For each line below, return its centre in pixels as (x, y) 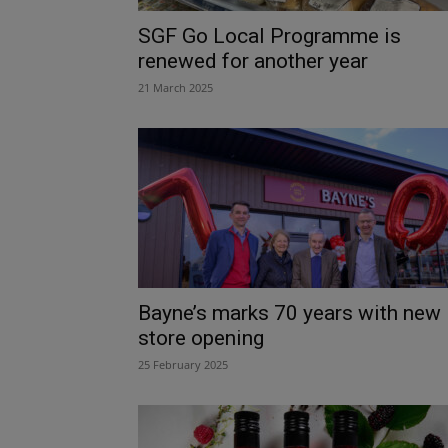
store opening (201, 337)
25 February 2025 (183, 364)
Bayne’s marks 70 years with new (289, 312)
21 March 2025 (175, 87)
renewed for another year (253, 60)
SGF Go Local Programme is (269, 35)
